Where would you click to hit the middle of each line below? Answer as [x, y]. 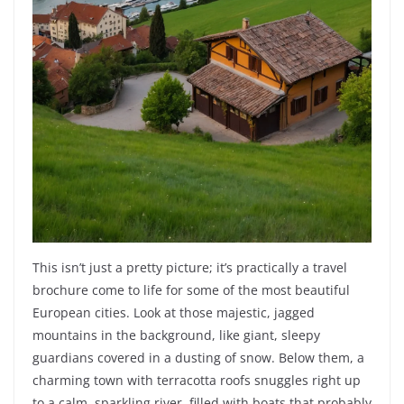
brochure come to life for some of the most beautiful [191, 290]
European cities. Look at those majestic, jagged [174, 313]
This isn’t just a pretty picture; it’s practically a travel [190, 268]
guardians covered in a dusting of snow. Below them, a [198, 358]
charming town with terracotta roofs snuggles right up [197, 381]
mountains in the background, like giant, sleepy [176, 335]
